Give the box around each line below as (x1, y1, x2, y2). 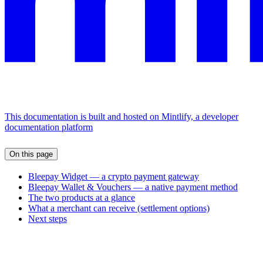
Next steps (28, 214, 67, 224)
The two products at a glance (28, 193, 135, 203)
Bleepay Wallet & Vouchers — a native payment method (28, 182, 238, 193)
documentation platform (5, 122, 93, 132)
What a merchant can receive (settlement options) (28, 203, 210, 214)
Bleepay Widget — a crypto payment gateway (28, 171, 199, 182)
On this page (9, 149, 53, 159)
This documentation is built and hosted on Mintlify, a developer (5, 111, 238, 122)
